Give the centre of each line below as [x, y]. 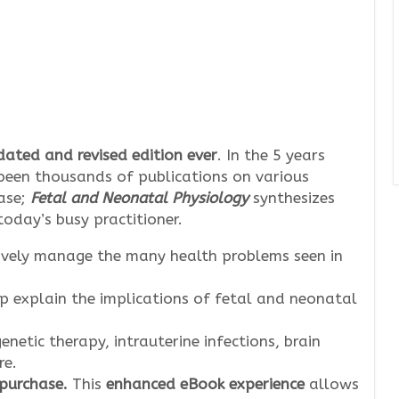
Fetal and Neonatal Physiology [139, 198]
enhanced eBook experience [205, 384]
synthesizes [292, 198]
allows [334, 384]
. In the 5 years [271, 155]
